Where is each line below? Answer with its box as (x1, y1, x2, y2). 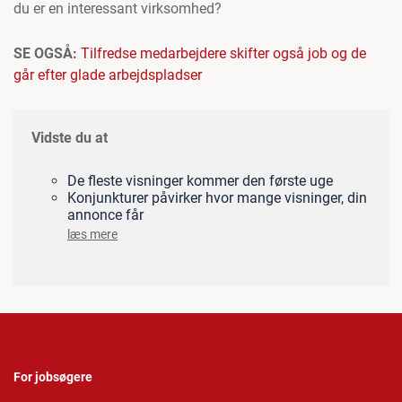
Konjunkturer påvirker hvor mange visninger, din (67, 189, 367, 207)
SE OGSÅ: (13, 45, 81, 63)
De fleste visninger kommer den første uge (67, 172, 333, 190)
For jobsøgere (13, 370, 92, 385)
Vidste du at (31, 129, 108, 147)
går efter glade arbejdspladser (13, 66, 202, 84)
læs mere (67, 227, 118, 242)
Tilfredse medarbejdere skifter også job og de (81, 45, 366, 63)
